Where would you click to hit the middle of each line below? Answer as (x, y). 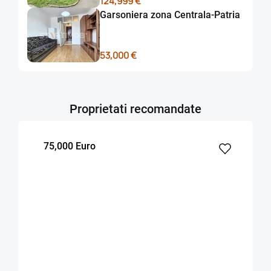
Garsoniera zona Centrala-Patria (170, 15)
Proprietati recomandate (135, 109)
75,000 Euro (70, 146)
